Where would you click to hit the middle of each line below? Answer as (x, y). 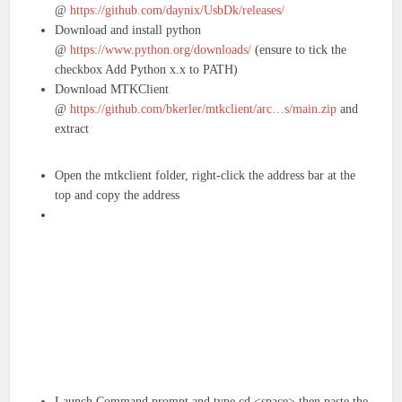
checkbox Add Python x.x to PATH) (147, 70)
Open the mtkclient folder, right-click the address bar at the (205, 176)
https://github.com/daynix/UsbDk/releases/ (178, 11)
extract (72, 129)
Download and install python (128, 31)
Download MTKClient (112, 90)
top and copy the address (118, 196)
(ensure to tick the (299, 50)
